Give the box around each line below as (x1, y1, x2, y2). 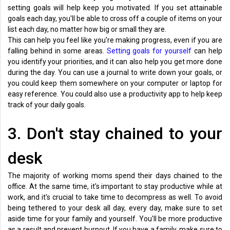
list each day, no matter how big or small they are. (8, 25, 168, 33)
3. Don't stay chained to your (8, 123, 222, 143)
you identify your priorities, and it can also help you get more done (8, 57, 222, 66)
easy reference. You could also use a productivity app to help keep (8, 89, 222, 98)
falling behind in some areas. (8, 46, 107, 55)
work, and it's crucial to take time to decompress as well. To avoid (8, 193, 222, 201)
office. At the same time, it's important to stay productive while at (8, 182, 222, 190)
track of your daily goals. (8, 100, 86, 109)
